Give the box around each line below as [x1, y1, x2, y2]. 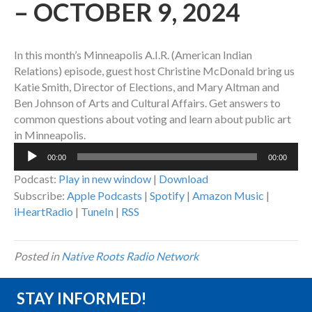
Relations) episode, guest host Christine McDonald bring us [14, 64, 295, 78]
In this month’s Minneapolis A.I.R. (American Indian [14, 48, 252, 62]
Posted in [14, 249, 61, 263]
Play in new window [58, 172, 151, 186]
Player [13, 159, 44, 173]
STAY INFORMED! [17, 289, 146, 309]
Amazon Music [192, 189, 264, 203]
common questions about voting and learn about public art [14, 112, 291, 126]
